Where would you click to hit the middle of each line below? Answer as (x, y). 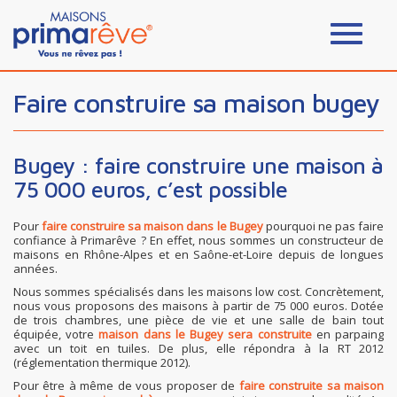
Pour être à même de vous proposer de (126, 385)
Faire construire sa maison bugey (202, 102)
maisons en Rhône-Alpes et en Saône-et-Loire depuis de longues (198, 254)
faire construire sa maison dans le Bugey (152, 226)
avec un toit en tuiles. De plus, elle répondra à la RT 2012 (198, 348)
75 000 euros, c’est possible (150, 189)
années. (35, 268)
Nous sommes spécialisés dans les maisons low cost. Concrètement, (198, 291)
